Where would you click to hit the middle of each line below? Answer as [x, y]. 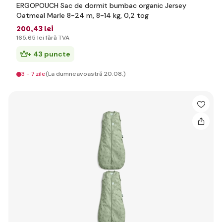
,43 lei [42, 29]
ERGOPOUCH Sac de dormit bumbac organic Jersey [101, 5]
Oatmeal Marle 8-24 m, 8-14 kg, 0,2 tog [83, 15]
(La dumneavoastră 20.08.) [86, 74]
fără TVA [57, 38]
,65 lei [35, 38]
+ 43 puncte [49, 54]
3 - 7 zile [33, 74]
